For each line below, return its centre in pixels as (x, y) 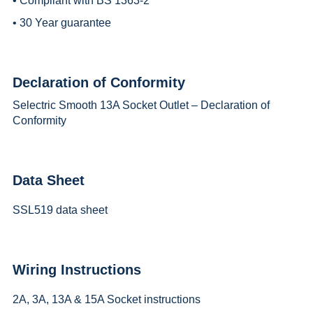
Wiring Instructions (77, 269)
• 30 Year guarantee (61, 22)
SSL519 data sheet (60, 210)
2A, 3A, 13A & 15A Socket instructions (106, 299)
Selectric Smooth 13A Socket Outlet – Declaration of (141, 105)
